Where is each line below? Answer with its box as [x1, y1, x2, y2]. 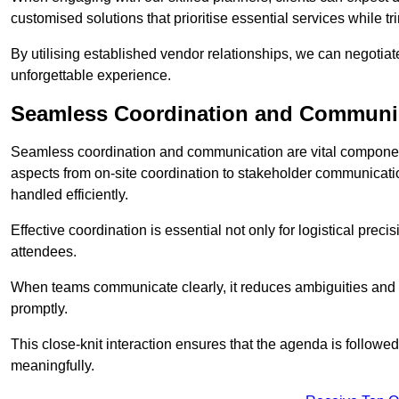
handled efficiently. [11, 187, 128, 203]
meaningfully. [11, 358, 94, 374]
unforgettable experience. [11, 68, 171, 84]
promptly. [11, 301, 68, 317]
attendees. [11, 244, 77, 260]
